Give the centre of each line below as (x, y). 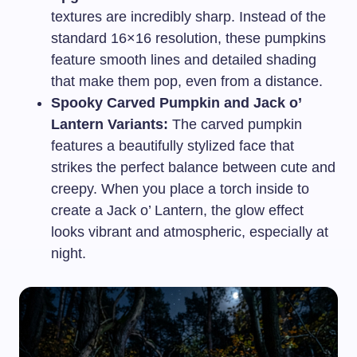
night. (69, 253)
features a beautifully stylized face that (173, 145)
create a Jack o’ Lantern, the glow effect (177, 210)
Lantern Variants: (110, 124)
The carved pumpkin (235, 124)
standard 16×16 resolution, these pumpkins (188, 38)
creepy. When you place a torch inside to (180, 188)
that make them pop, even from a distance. (187, 81)
